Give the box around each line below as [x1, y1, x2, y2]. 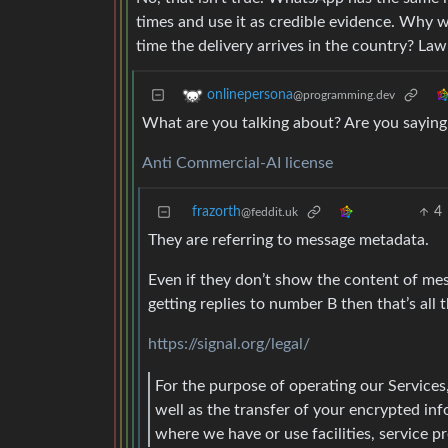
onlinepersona [207, 88, 293, 103]
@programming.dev [293, 89, 395, 102]
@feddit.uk [241, 206, 298, 219]
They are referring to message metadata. [148, 232, 429, 249]
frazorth [192, 205, 241, 220]
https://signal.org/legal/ [148, 336, 310, 353]
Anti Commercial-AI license [142, 155, 333, 172]
